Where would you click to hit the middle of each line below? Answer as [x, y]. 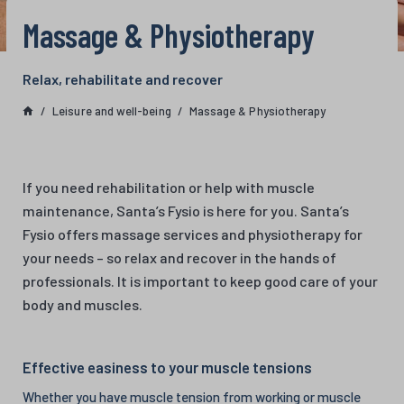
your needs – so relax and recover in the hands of [179, 257]
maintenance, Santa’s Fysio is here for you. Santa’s [186, 210]
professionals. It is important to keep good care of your [200, 280]
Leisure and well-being [112, 110]
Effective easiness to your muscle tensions [167, 367]
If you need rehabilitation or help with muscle [169, 187]
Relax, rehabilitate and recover [123, 78]
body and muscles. [83, 304]
